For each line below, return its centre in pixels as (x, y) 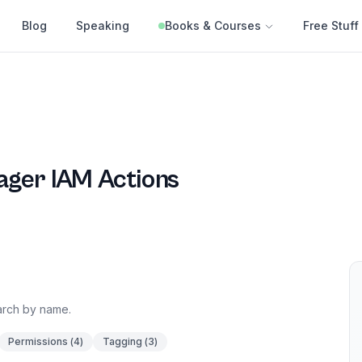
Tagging (122, 341)
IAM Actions (112, 180)
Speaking (103, 25)
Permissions (38, 341)
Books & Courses (213, 25)
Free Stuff (331, 25)
